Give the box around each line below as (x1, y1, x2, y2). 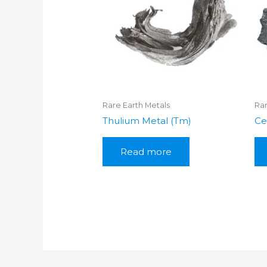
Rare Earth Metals (103, 101, 170, 110)
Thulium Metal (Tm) (103, 115, 192, 127)
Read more (120, 146, 172, 158)
